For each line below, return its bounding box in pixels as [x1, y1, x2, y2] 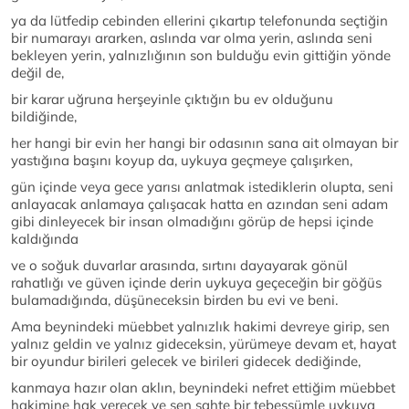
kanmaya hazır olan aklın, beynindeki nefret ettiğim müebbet [11, 379, 395, 396]
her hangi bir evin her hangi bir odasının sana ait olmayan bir [11, 134, 398, 152]
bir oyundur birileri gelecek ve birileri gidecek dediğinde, [11, 352, 361, 370]
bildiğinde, [11, 108, 77, 125]
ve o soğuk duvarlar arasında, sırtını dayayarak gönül [11, 257, 348, 274]
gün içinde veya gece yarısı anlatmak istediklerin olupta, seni [11, 178, 393, 195]
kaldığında [11, 230, 79, 247]
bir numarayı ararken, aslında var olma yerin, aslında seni [11, 29, 372, 47]
